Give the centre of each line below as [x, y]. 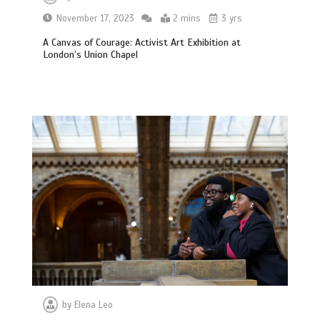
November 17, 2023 [96, 18]
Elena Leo [94, 305]
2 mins [187, 18]
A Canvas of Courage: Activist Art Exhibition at [142, 42]
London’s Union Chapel [91, 54]
